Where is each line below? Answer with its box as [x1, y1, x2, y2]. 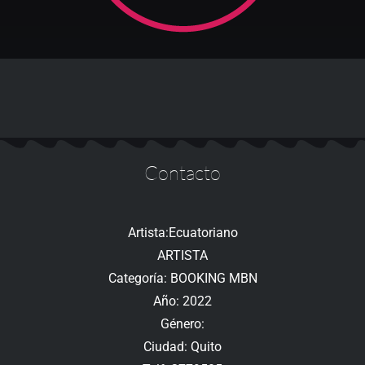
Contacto [144, 161, 221, 186]
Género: [161, 316, 204, 332]
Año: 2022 [153, 293, 212, 310]
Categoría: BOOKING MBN [108, 270, 257, 287]
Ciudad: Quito [143, 339, 222, 355]
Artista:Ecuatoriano [127, 225, 238, 241]
